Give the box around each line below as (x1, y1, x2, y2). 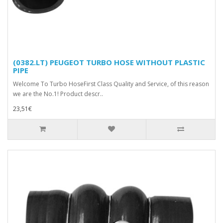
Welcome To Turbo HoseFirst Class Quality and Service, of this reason (13, 79, 209, 88)
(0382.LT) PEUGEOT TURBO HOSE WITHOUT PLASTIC (13, 57, 205, 67)
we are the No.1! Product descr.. (13, 89, 103, 98)
